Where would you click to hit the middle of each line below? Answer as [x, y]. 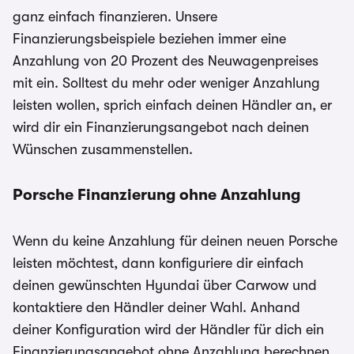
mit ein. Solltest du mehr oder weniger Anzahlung [166, 83]
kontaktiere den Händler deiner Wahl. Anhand [156, 307]
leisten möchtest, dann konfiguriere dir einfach [158, 263]
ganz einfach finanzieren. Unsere [115, 17]
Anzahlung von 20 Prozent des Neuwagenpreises [166, 61]
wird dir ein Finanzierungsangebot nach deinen [161, 127]
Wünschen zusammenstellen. [103, 149]
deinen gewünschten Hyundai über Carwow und [165, 285]
